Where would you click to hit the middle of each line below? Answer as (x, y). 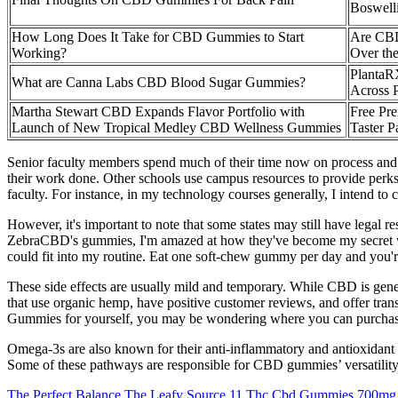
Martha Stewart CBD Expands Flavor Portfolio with (158, 112)
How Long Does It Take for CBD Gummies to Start (158, 37)
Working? (39, 53)
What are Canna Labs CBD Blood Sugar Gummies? (159, 83)
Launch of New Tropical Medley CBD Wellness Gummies (176, 128)
